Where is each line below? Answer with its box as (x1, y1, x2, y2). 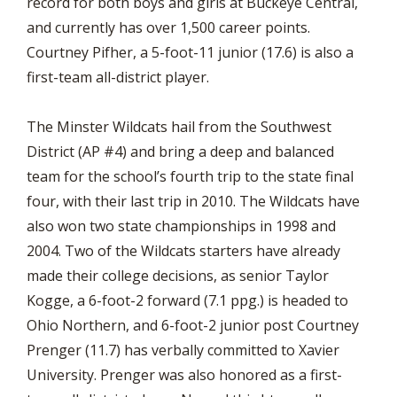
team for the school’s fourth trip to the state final (27, 167, 354, 186)
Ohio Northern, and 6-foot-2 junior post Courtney (27, 315, 359, 335)
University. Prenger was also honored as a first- (27, 365, 342, 385)
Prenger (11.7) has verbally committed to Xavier (27, 340, 339, 360)
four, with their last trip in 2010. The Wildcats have (27, 191, 360, 211)
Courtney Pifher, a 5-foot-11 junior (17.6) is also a (27, 43, 354, 62)
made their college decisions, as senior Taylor (27, 266, 329, 285)
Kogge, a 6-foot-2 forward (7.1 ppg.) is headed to (27, 291, 348, 310)
